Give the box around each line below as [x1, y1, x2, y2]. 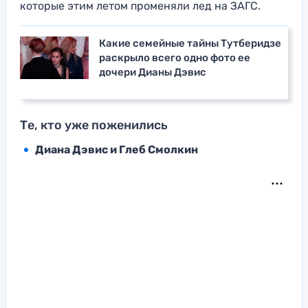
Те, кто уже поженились [20, 118, 168, 133]
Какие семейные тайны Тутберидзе [99, 37, 281, 50]
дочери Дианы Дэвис [99, 66, 206, 79]
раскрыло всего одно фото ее [99, 52, 250, 65]
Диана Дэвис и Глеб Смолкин [35, 143, 198, 157]
